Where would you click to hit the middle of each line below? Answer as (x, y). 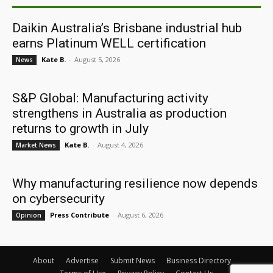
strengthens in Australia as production (119, 113)
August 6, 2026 (140, 215)
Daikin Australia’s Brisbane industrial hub (127, 28)
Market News (36, 145)
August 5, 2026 (97, 59)
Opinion (29, 215)
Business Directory (198, 261)
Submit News (132, 261)
